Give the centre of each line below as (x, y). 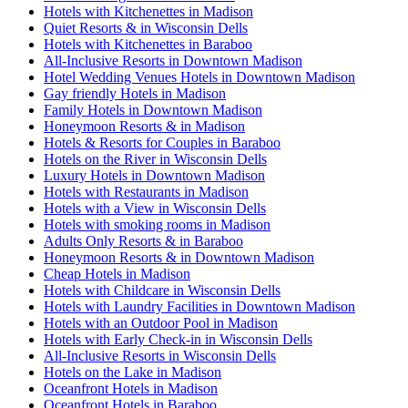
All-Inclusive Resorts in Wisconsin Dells (160, 355)
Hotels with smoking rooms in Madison (157, 224)
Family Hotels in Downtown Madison (153, 109)
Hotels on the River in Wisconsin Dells (155, 158)
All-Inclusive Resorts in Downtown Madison (173, 60)
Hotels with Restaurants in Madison (146, 191)
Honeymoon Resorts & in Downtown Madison (179, 257)
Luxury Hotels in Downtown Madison (154, 175)
